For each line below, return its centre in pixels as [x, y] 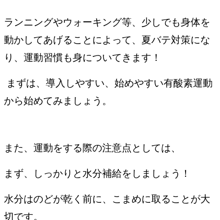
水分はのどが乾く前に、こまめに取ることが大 [107, 199]
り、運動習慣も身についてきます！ [82, 57]
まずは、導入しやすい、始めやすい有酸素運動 [108, 83]
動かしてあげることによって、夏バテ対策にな [107, 40]
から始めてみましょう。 [58, 100]
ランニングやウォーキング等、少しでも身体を [107, 22]
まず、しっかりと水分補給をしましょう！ [97, 173]
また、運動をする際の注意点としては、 [92, 148]
